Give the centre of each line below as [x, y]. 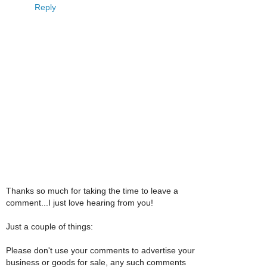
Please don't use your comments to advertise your [100, 250]
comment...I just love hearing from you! [80, 202]
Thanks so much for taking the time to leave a [92, 190]
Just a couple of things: [49, 226]
